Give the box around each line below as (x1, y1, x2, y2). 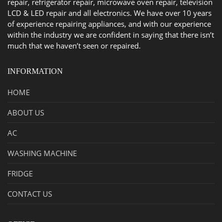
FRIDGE (7, 168, 33, 178)
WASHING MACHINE (7, 148, 77, 158)
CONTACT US (7, 188, 52, 199)
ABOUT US (7, 107, 44, 117)
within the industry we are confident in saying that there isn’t (7, 29, 214, 40)
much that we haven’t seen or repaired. (7, 40, 141, 51)
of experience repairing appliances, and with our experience (7, 18, 211, 29)
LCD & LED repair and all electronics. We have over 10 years (7, 7, 212, 18)
